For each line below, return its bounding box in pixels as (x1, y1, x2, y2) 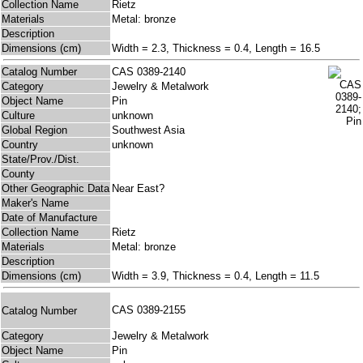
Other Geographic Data (2, 182, 109, 195)
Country (2, 139, 38, 152)
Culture (2, 109, 35, 122)
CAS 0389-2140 (112, 66, 192, 79)
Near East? (112, 182, 164, 195)
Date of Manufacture (2, 211, 97, 224)
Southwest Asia (112, 124, 185, 137)
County (2, 168, 35, 181)
